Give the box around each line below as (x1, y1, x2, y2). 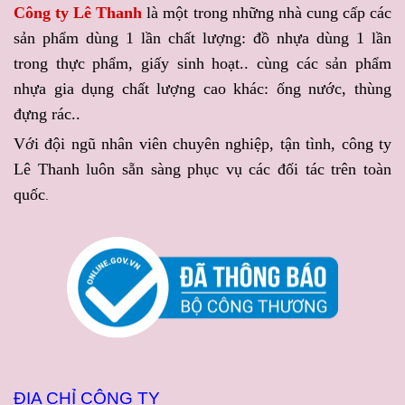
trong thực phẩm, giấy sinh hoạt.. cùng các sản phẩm (14, 53, 391, 72)
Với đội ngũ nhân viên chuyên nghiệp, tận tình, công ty (14, 134, 391, 153)
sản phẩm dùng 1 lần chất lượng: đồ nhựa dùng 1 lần (14, 28, 391, 47)
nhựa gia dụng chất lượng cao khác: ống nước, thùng (14, 79, 391, 98)
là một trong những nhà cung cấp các (142, 3, 392, 22)
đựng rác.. (14, 104, 80, 123)
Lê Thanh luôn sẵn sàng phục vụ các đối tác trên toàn (14, 159, 391, 178)
